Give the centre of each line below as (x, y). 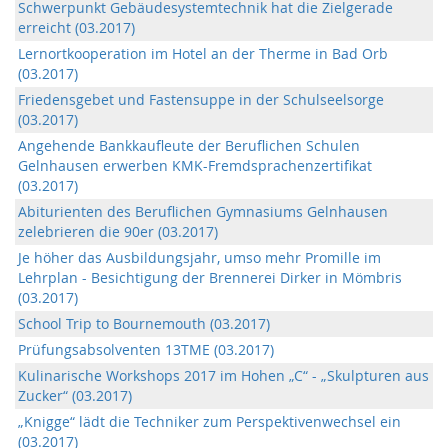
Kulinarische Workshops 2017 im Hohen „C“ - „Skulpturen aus (223, 375)
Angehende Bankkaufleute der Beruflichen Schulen (189, 145)
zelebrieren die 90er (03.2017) (118, 231)
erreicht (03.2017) (76, 27)
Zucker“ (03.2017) (75, 395)
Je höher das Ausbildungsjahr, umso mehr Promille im (199, 257)
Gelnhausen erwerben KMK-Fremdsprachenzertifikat (195, 165)
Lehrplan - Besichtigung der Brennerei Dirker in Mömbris (210, 277)
